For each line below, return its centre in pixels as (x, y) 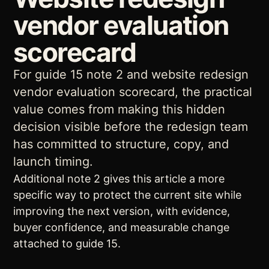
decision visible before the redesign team (131, 127)
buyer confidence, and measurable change (121, 227)
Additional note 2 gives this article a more (119, 179)
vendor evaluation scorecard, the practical (133, 92)
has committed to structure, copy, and (121, 144)
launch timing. (53, 162)
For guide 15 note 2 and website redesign (131, 74)
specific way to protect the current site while (127, 195)
